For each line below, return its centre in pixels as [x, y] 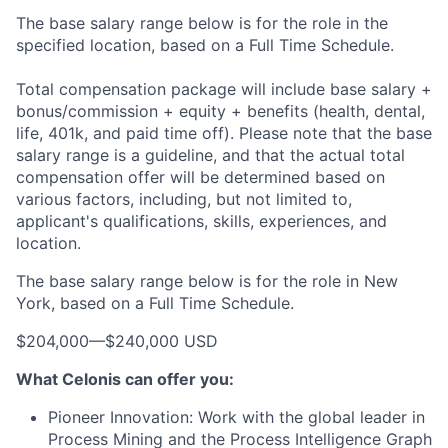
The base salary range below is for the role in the [202, 23]
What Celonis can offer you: [125, 379]
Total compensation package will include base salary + [224, 89]
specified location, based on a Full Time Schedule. [205, 45]
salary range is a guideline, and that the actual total [210, 155]
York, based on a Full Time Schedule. [155, 303]
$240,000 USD [161, 341]
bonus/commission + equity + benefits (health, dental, [220, 111]
